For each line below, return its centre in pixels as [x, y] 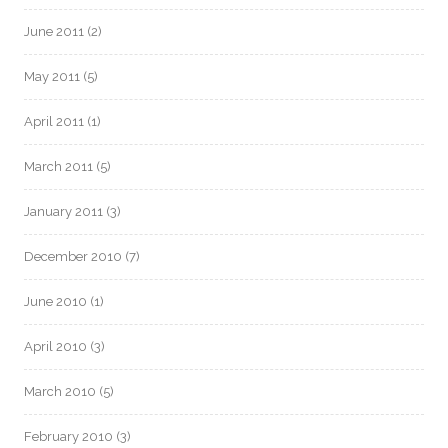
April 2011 [54, 121]
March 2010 [60, 391]
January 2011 [63, 211]
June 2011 [54, 31]
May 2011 [52, 76]
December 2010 [73, 256]
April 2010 [55, 346]
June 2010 [55, 301]
